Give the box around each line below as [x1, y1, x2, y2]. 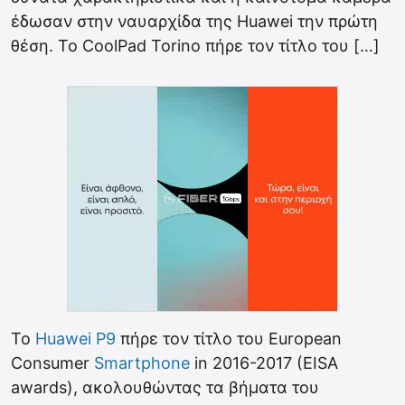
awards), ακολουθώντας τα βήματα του [11, 378, 319, 397]
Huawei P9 [35, 329, 116, 348]
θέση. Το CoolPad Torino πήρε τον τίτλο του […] [11, 36, 380, 55]
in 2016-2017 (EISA [190, 353, 338, 372]
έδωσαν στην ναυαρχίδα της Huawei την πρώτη [11, 12, 378, 31]
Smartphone [94, 353, 190, 372]
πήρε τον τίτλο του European [116, 329, 342, 348]
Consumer [11, 353, 94, 372]
